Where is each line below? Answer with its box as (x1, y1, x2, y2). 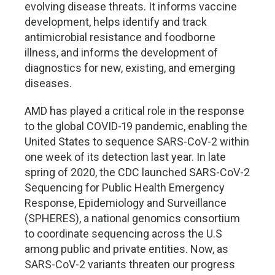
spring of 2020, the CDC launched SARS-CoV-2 (25, 166, 250, 179)
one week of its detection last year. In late (25, 150, 226, 163)
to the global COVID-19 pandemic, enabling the (25, 120, 247, 133)
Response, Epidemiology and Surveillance (25, 196, 227, 209)
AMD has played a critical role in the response (25, 104, 244, 117)
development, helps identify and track (25, 15, 207, 28)
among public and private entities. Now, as (25, 242, 228, 255)
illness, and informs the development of (25, 46, 218, 59)
